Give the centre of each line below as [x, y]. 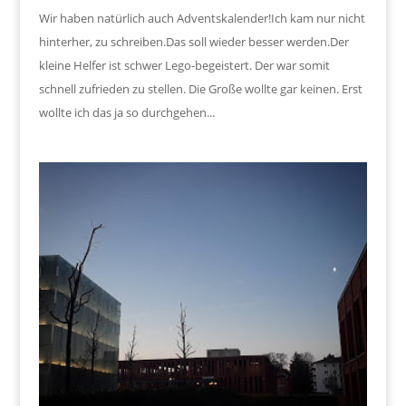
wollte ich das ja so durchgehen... [126, 112]
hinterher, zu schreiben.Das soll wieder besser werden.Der [193, 41]
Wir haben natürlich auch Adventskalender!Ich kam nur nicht [202, 18]
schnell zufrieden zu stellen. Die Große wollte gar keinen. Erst [200, 88]
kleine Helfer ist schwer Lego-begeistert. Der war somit [184, 65]
